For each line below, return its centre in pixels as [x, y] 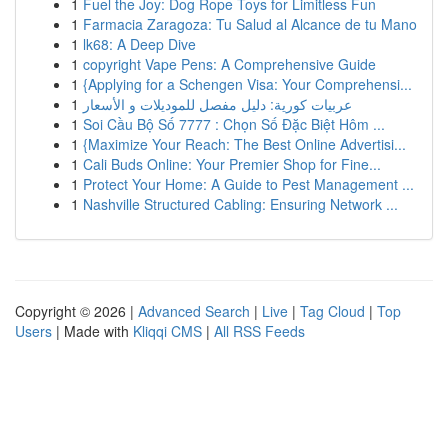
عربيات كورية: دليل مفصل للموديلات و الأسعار [217, 104]
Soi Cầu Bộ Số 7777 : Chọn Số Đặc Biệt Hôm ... [234, 124]
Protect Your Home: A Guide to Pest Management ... [248, 184]
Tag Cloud [332, 311]
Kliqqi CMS [167, 331]
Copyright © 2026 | [76, 311]
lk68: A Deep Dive [139, 44]
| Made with [92, 331]
